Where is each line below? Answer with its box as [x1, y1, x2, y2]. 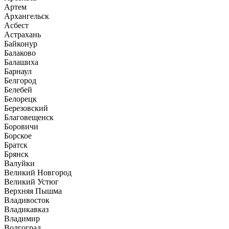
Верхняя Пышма [4, 186, 62, 195]
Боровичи [4, 122, 38, 131]
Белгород [4, 76, 36, 85]
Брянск [4, 149, 29, 158]
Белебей [4, 85, 32, 94]
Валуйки [4, 158, 35, 168]
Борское [4, 131, 32, 140]
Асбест [4, 20, 29, 30]
